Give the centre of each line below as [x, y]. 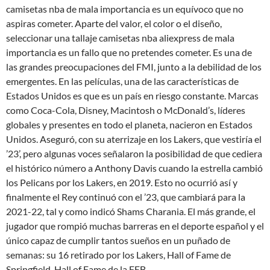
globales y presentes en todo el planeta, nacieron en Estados [129, 124]
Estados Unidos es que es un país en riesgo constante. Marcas [132, 96]
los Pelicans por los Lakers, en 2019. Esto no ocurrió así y [122, 182]
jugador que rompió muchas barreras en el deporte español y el [135, 226]
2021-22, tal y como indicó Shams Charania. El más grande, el [131, 211]
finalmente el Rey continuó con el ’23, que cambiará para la [126, 197]
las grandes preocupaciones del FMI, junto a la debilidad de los [134, 67]
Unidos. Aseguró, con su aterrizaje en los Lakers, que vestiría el [134, 139]
